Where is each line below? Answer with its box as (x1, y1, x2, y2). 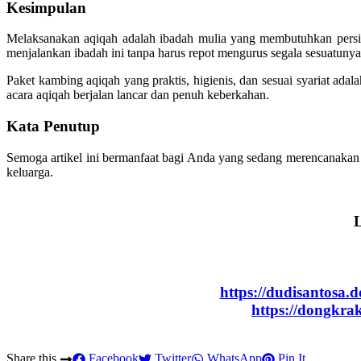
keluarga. (6, 164, 53, 179)
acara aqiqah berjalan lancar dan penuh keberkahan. (6, 88, 269, 102)
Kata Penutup (6, 118, 100, 135)
